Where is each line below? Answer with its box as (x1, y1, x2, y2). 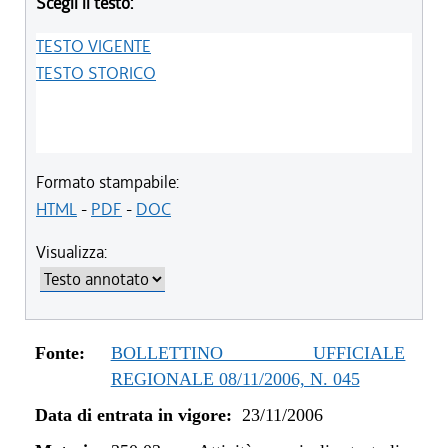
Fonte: (35, 343, 85, 363)
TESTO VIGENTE (36, 35, 151, 57)
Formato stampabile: (36, 171, 179, 193)
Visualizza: (36, 241, 107, 263)
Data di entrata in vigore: (35, 405, 232, 425)
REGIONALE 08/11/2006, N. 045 (110, 369, 360, 389)
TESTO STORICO (36, 62, 156, 84)
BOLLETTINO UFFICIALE (110, 343, 406, 363)
